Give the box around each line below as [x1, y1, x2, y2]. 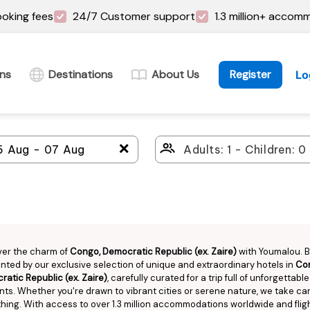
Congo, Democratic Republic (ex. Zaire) [70, 246, 237, 257]
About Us [152, 67, 199, 82]
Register [230, 67, 271, 82]
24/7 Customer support [73, 9, 195, 24]
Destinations [48, 67, 113, 82]
